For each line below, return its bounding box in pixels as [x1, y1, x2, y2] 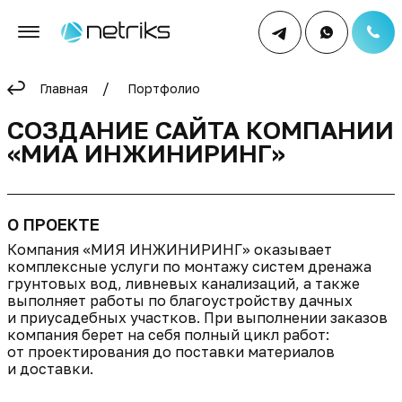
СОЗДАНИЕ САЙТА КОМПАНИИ [7, 114, 394, 144]
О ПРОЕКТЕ [7, 214, 100, 234]
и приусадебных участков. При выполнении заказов [7, 308, 388, 327]
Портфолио [127, 81, 200, 96]
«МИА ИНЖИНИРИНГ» [7, 137, 285, 168]
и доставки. [7, 359, 93, 378]
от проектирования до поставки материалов [7, 342, 335, 361]
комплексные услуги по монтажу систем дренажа [7, 257, 371, 275]
